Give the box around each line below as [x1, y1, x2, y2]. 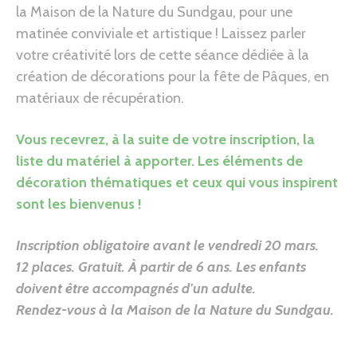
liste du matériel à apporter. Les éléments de [16, 151, 303, 170]
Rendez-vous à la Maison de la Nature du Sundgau [16, 300, 331, 319]
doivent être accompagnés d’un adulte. [16, 279, 256, 297]
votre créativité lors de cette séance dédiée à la [16, 45, 309, 64]
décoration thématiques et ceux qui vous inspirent [16, 173, 338, 191]
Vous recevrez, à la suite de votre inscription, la [16, 130, 315, 148]
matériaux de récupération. [16, 88, 184, 107]
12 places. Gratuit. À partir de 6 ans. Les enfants [16, 257, 306, 276]
